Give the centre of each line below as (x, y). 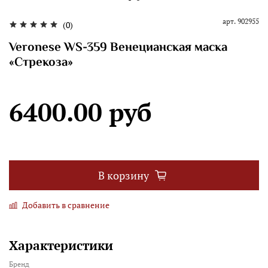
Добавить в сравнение (66, 205)
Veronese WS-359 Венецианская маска (118, 48)
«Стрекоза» (41, 63)
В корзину (124, 175)
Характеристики (61, 246)
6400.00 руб (80, 112)
